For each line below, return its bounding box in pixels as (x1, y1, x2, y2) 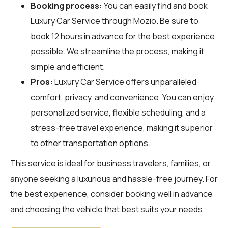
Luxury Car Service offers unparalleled (53, 76, 196, 88)
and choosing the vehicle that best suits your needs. (10, 203, 205, 215)
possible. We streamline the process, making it (31, 45, 204, 57)
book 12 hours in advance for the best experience (31, 30, 215, 42)
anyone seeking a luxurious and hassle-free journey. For (10, 173, 218, 184)
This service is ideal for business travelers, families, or (10, 157, 211, 169)
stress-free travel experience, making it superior (31, 122, 213, 133)
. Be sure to (156, 15, 198, 26)
